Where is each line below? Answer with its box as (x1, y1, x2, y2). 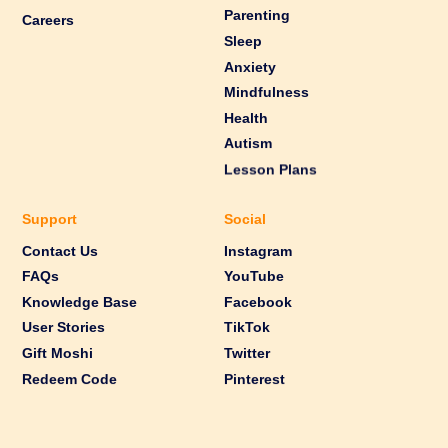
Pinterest (224, 371, 285, 387)
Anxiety (224, 59, 276, 75)
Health (224, 110, 268, 126)
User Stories (22, 320, 106, 336)
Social (224, 211, 266, 227)
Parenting (224, 8, 290, 24)
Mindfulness (224, 85, 309, 101)
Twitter (224, 345, 270, 361)
